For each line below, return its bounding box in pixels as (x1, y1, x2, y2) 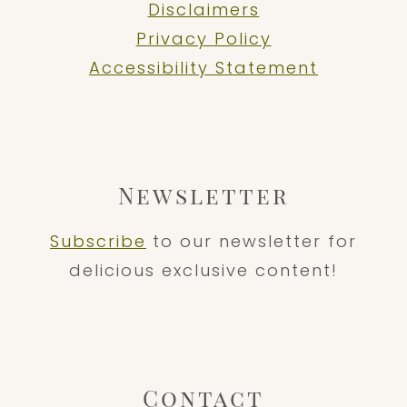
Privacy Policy (135, 26, 272, 50)
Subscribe (50, 229, 146, 253)
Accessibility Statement (89, 55, 318, 79)
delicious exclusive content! (69, 258, 338, 282)
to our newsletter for (146, 229, 357, 253)
